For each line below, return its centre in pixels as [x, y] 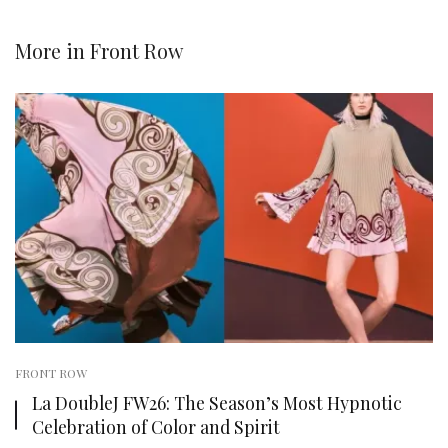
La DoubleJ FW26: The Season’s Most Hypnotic [217, 402]
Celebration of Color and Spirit [156, 426]
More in [52, 50]
